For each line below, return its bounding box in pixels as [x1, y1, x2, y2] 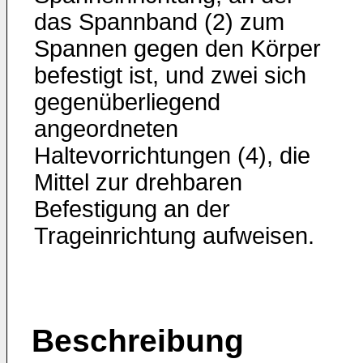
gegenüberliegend [34, 89, 220, 115]
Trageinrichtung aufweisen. [34, 223, 314, 249]
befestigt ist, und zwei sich [34, 62, 306, 88]
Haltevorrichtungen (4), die [34, 143, 310, 169]
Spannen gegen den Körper [34, 36, 321, 62]
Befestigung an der [34, 196, 230, 222]
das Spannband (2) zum [34, 9, 284, 35]
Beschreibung [32, 323, 244, 358]
